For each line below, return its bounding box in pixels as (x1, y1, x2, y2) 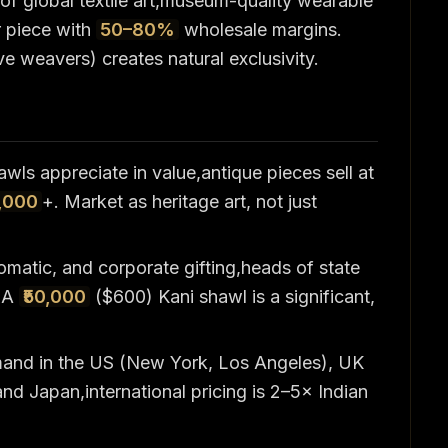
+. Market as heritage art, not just (42, 191, 317, 212)
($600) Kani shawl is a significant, (90, 286, 375, 307)
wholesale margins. (179, 19, 342, 40)
